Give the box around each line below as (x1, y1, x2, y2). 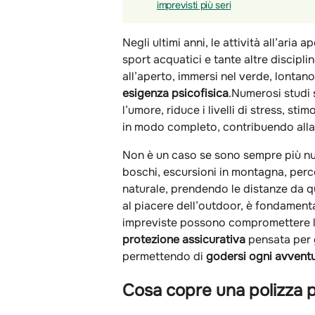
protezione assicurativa (122, 231, 248, 247)
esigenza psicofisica (122, 85, 229, 101)
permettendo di (122, 248, 206, 264)
